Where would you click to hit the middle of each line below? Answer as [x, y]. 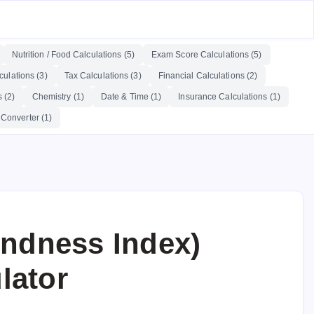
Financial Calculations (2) [208, 76]
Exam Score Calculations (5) [206, 55]
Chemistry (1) [58, 97]
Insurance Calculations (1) [229, 97]
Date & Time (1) [131, 97]
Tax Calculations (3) [103, 76]
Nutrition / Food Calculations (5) [73, 55]
